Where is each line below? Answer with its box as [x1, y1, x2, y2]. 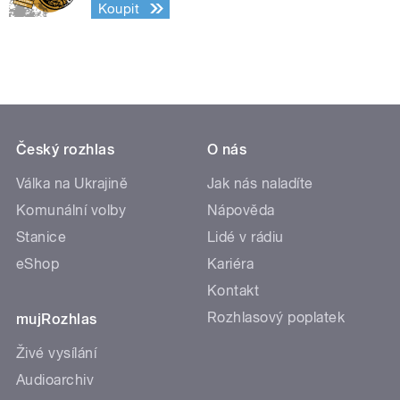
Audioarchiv [16, 371, 95, 388]
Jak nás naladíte [207, 174, 313, 192]
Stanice [16, 228, 67, 246]
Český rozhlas [16, 140, 115, 158]
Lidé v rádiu [207, 228, 284, 246]
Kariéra [207, 254, 254, 272]
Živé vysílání [16, 344, 97, 362]
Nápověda [207, 201, 275, 219]
